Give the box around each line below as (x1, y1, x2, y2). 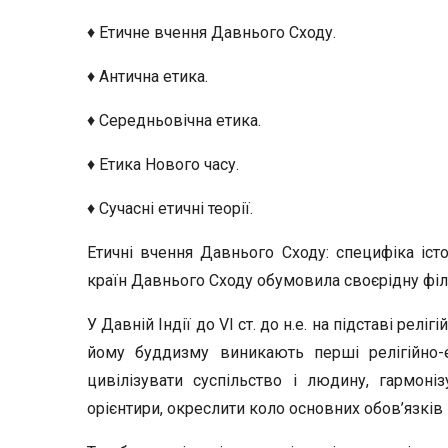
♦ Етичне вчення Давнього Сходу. (87, 23, 336, 42)
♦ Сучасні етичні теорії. (87, 199, 253, 218)
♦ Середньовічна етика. (87, 111, 261, 130)
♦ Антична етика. (87, 67, 208, 86)
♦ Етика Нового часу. (87, 155, 239, 174)
